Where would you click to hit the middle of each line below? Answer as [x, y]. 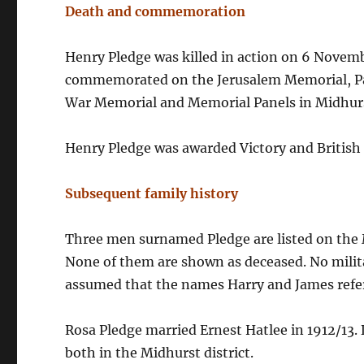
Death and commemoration [156, 11]
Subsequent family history [152, 193]
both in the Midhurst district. [160, 353]
